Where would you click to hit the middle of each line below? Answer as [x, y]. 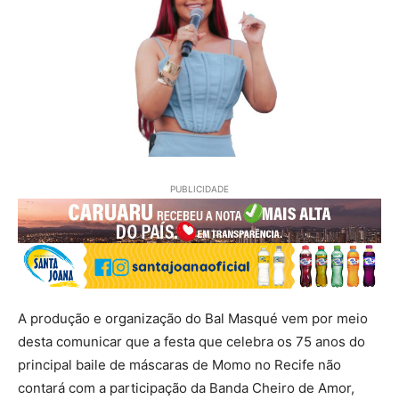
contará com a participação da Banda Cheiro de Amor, [186, 387]
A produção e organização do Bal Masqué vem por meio [193, 318]
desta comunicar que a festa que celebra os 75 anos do [191, 341]
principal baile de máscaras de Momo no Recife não [179, 364]
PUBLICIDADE [199, 189]
